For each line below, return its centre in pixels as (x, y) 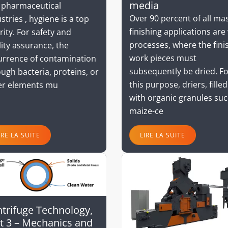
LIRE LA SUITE (163, 135)
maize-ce (146, 111)
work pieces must (163, 58)
